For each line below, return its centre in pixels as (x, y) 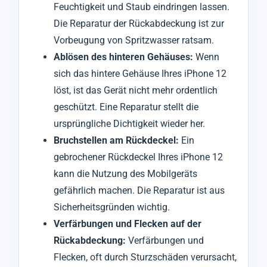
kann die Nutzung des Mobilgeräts (125, 173)
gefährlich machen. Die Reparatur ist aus (139, 190)
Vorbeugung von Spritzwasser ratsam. (134, 40)
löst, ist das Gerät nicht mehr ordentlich (136, 90)
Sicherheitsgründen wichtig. (112, 207)
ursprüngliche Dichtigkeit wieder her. (129, 123)
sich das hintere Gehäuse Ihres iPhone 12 (140, 73)
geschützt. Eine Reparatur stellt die (126, 107)
